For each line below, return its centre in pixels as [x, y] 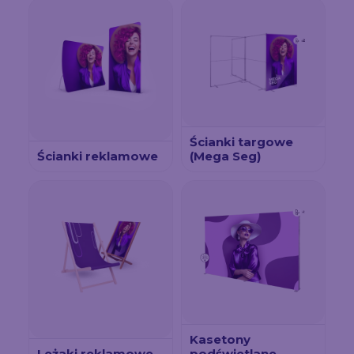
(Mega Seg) [225, 156]
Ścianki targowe [241, 141]
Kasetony [220, 339]
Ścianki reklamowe [98, 156]
